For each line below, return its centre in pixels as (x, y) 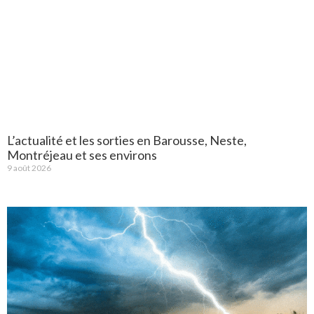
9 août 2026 (29, 168)
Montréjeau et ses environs (82, 155)
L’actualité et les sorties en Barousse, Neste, (127, 141)
